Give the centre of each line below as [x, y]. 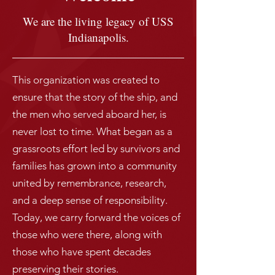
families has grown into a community [95, 166]
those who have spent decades [82, 252]
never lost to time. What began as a [92, 131]
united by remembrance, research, [89, 183]
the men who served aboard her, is [89, 114]
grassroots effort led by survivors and [96, 149]
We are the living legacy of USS [98, 21]
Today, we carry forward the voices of [96, 217]
